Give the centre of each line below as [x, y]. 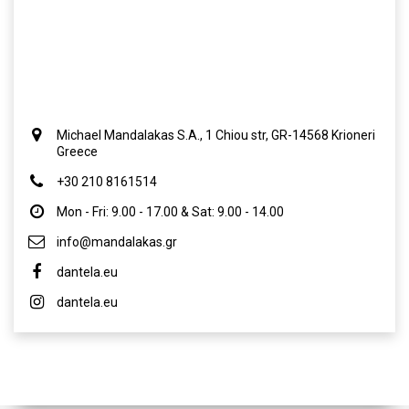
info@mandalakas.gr [117, 242]
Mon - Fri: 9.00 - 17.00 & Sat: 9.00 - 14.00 [170, 212]
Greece [77, 152]
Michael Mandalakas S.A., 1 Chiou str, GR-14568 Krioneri [216, 136]
